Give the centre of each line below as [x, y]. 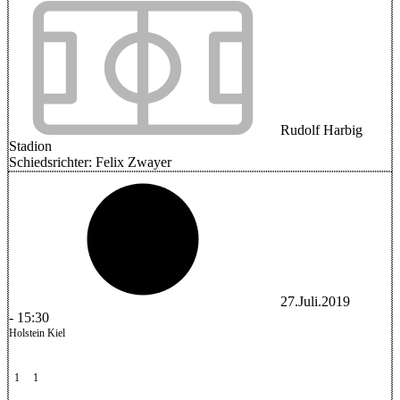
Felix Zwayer [133, 162]
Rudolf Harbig [320, 130]
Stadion [30, 146]
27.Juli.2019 [315, 301]
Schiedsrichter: [52, 162]
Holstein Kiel [37, 333]
